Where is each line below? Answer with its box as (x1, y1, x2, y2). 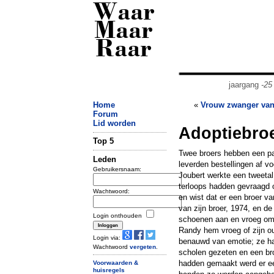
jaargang (228, 80, 261, 89)
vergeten (130, 243, 156, 250)
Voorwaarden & (93, 259, 138, 266)
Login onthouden (93, 212, 144, 219)
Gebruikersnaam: (93, 165, 141, 172)
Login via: (93, 234, 122, 241)
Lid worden (93, 119, 136, 128)
